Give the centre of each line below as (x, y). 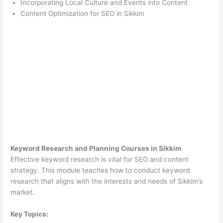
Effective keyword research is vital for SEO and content (100, 160)
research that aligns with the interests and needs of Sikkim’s (107, 181)
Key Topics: (30, 214)
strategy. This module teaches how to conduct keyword (100, 170)
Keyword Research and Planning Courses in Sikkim (96, 149)
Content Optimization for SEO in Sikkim (83, 14)
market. (23, 192)
